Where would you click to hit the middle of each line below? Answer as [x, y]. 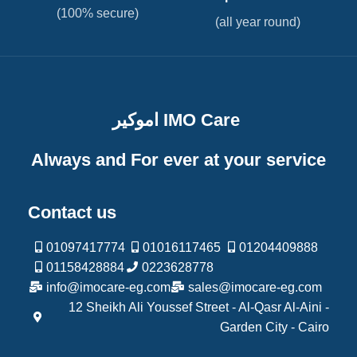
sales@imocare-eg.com [255, 287]
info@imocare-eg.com [108, 287]
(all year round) [258, 22]
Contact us [72, 212]
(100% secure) [99, 13]
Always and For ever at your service [178, 159]
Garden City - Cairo [275, 327]
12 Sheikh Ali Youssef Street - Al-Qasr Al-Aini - [199, 307]
